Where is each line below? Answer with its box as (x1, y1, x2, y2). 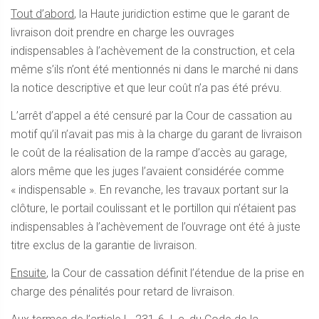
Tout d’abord (11, 7, 74, 21)
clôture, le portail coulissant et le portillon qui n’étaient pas (11, 202, 296, 216)
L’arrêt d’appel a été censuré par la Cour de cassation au (11, 109, 292, 123)
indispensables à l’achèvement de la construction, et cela (11, 44, 295, 58)
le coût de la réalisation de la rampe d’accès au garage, (11, 146, 287, 160)
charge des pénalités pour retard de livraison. (11, 285, 235, 299)
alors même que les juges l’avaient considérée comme (11, 164, 284, 179)
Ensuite (11, 266, 46, 281)
